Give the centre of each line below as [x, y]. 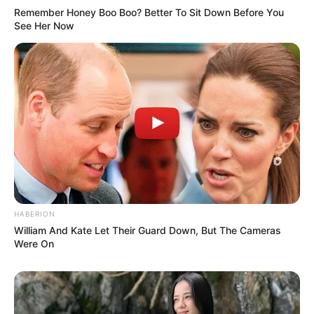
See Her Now [44, 25]
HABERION [35, 213]
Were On [34, 243]
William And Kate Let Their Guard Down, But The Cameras [148, 230]
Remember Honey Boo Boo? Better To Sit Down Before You [149, 12]
